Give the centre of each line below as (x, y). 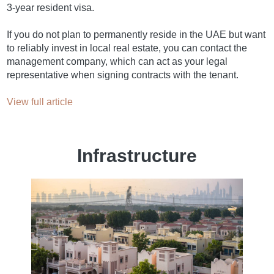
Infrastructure (137, 155)
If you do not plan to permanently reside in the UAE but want (136, 34)
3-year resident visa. (51, 7)
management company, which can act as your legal (117, 61)
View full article (40, 102)
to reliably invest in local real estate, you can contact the (127, 48)
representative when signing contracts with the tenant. (123, 75)
